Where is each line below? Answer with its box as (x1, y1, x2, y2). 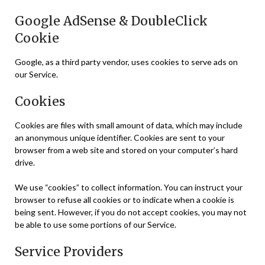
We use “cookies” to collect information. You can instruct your (15, 182, 243, 193)
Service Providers (15, 244, 123, 260)
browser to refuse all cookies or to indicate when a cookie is (15, 195, 234, 205)
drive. (15, 157, 35, 168)
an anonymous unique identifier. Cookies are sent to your (15, 132, 225, 143)
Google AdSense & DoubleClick (15, 13, 208, 30)
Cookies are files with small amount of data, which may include (15, 120, 243, 131)
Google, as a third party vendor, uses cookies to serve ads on (15, 57, 238, 67)
